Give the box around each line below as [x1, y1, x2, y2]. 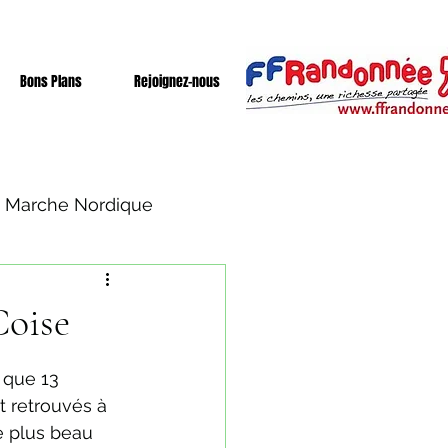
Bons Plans [20, 71, 82, 92]
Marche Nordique [5, 193, 153, 215]
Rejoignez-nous [134, 71, 220, 92]
